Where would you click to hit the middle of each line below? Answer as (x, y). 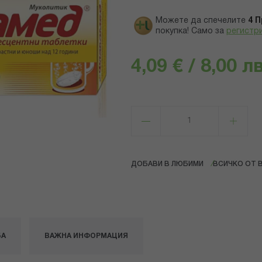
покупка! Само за (190, 32)
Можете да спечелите (201, 21)
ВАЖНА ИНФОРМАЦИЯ (86, 236)
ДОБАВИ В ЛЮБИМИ (167, 164)
